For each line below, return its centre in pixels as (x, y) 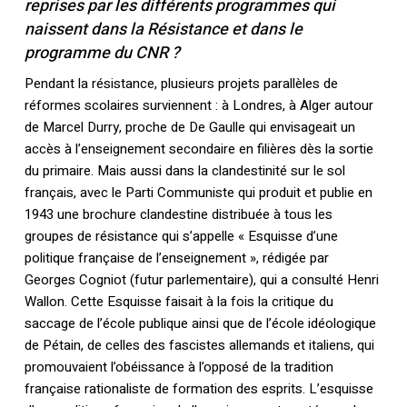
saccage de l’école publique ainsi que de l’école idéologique (200, 324)
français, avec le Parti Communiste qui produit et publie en (198, 193)
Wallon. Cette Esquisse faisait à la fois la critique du (179, 302)
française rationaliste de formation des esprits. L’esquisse (199, 389)
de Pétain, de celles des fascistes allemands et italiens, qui (199, 346)
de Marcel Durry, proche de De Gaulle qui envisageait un (189, 128)
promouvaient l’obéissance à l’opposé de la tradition (179, 367)
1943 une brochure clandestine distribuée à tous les (178, 215)
